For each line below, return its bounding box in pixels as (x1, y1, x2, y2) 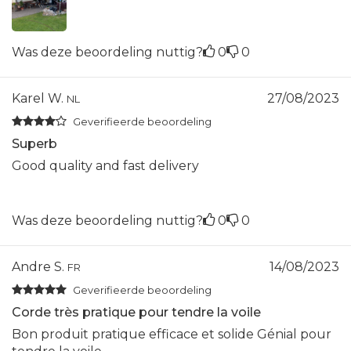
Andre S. (12, 259, 67, 274)
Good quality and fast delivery (12, 157, 199, 173)
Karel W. (12, 90, 67, 106)
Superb (12, 136, 57, 151)
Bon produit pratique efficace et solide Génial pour (12, 326, 331, 342)
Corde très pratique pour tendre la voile (12, 304, 261, 320)
